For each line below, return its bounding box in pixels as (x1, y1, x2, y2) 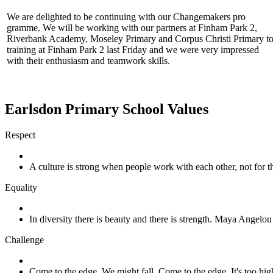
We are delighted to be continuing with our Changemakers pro (7, 12, 246, 23)
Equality (5, 182, 37, 193)
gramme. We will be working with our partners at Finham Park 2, (7, 23, 257, 34)
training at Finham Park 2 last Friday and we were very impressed (7, 44, 259, 55)
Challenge (5, 235, 44, 246)
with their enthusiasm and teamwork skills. (7, 55, 170, 66)
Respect (5, 130, 35, 141)
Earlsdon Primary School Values (5, 101, 208, 118)
